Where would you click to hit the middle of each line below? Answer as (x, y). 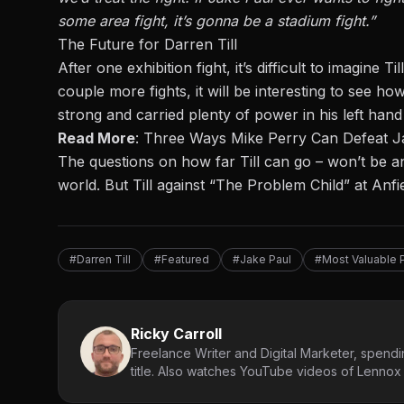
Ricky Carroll (176, 333)
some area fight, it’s (127, 20)
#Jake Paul (262, 259)
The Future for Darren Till (147, 44)
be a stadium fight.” (309, 20)
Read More (96, 138)
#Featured (182, 259)
